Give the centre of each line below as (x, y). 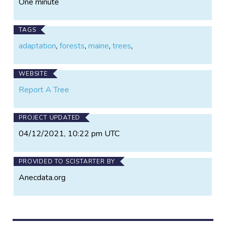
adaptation (38, 46)
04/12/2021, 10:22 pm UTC (69, 133)
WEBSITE (33, 73)
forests (72, 46)
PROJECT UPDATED (50, 117)
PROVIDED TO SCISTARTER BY (67, 161)
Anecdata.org (42, 177)
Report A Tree (44, 90)
